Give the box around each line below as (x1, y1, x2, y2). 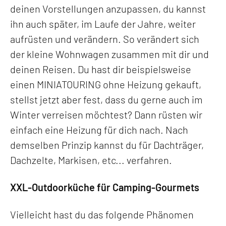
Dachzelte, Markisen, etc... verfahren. (10, 153, 172, 166)
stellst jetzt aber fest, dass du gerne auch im (10, 93, 203, 105)
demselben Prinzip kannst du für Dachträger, (10, 138, 204, 151)
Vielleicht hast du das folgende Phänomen (10, 208, 194, 220)
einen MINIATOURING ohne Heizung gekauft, (10, 78, 201, 90)
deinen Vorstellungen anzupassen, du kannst (10, 2, 206, 15)
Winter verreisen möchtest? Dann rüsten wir (10, 108, 202, 121)
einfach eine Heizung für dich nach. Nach (10, 123, 188, 136)
